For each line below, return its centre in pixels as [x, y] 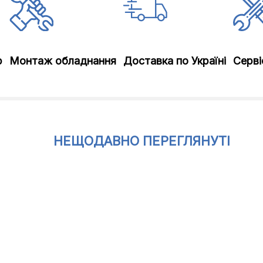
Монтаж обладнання [63, 61]
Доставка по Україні [175, 61]
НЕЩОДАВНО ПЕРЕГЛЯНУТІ [142, 141]
